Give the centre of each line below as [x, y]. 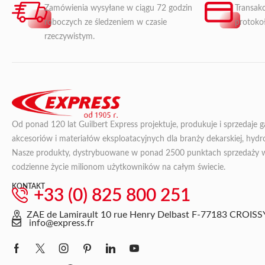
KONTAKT [28, 186]
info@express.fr [62, 223]
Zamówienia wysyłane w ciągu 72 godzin [119, 8]
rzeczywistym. [70, 36]
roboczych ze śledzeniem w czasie [106, 22]
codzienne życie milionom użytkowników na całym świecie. [119, 167]
